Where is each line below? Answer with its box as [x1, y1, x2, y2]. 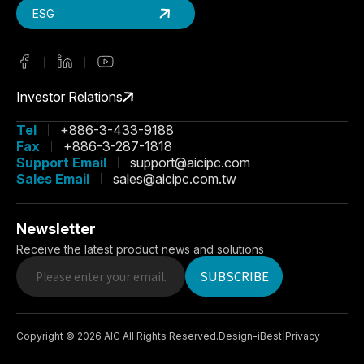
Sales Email [16, 170, 89, 187]
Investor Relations [16, 88, 123, 105]
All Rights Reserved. [123, 329, 219, 342]
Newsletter [16, 219, 96, 237]
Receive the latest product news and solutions [16, 241, 264, 256]
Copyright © [16, 329, 75, 342]
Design [219, 329, 253, 342]
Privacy [285, 329, 320, 342]
